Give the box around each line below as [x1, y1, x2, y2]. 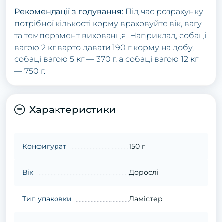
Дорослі [128, 167, 159, 177]
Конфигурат [22, 141, 66, 151]
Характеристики [29, 103, 116, 115]
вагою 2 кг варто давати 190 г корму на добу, [14, 42, 194, 52]
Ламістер [128, 194, 163, 203]
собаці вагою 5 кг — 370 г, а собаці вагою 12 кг [14, 54, 198, 64]
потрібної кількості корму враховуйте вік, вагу [14, 18, 202, 28]
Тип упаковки [22, 194, 72, 203]
